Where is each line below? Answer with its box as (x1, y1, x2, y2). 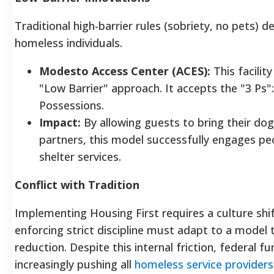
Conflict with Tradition (15, 177, 139, 192)
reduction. (15, 239, 67, 254)
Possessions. (39, 97, 113, 113)
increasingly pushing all (15, 256, 135, 272)
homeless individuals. (15, 35, 122, 50)
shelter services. (39, 149, 130, 164)
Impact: (39, 114, 81, 130)
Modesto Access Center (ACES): (39, 63, 210, 78)
